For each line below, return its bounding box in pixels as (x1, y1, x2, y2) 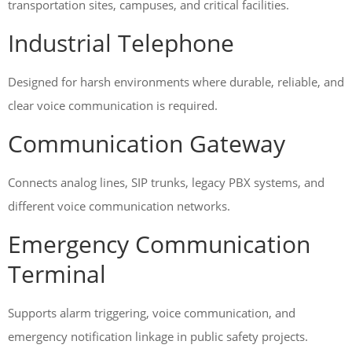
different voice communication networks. (8, 198, 230, 214)
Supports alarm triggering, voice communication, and (8, 305, 295, 321)
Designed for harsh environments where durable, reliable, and (8, 74, 344, 90)
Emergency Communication (8, 228, 310, 260)
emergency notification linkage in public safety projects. (8, 328, 308, 344)
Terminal (8, 258, 106, 290)
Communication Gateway (8, 127, 285, 159)
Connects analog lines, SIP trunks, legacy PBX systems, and (8, 174, 324, 190)
